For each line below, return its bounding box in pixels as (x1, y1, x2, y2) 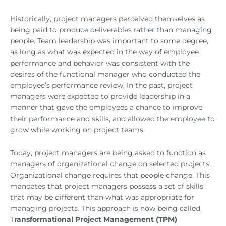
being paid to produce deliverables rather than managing (10, 26, 212, 34)
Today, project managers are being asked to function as (10, 149, 206, 157)
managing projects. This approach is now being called (10, 204, 200, 213)
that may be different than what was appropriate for (10, 193, 194, 202)
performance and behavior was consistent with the (10, 59, 190, 68)
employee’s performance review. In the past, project (10, 81, 193, 90)
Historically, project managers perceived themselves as (10, 15, 205, 23)
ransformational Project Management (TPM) (14, 215, 177, 224)
